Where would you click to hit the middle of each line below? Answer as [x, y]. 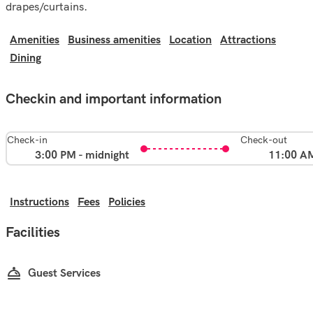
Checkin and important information [114, 99]
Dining [26, 58]
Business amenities [114, 40]
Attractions [248, 40]
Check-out [264, 140]
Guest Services [64, 273]
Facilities [33, 232]
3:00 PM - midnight [82, 155]
